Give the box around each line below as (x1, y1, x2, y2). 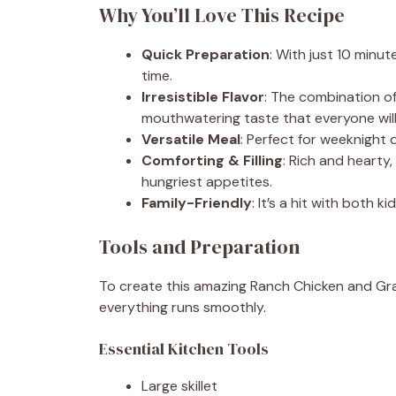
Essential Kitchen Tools (99, 337, 269, 360)
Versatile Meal (141, 129, 240, 148)
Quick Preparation (141, 44, 270, 64)
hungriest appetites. (141, 171, 272, 191)
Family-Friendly (141, 193, 252, 212)
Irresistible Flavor (141, 87, 264, 106)
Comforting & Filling (141, 150, 283, 170)
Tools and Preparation (99, 232, 300, 260)
